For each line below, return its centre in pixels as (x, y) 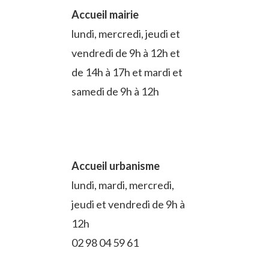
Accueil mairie (105, 14)
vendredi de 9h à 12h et (126, 53)
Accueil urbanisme (116, 166)
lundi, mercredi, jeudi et (126, 34)
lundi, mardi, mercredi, (123, 185)
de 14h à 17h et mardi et (127, 72)
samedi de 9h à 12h (116, 91)
